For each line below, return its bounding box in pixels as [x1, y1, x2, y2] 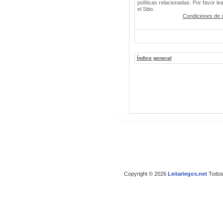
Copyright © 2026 [123, 171, 168, 177]
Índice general [136, 55, 172, 61]
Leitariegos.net [167, 171, 207, 177]
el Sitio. [137, 6, 154, 12]
